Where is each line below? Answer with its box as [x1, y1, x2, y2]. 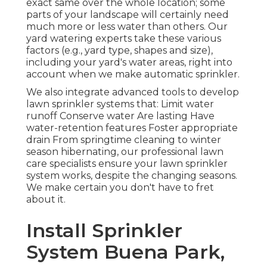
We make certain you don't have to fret [26, 182, 214, 194]
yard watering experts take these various [26, 33, 221, 45]
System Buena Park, [26, 240, 225, 264]
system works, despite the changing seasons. [26, 170, 237, 182]
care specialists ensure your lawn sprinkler [26, 158, 228, 170]
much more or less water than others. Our [26, 21, 228, 33]
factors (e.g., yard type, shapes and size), [26, 45, 213, 57]
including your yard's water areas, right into [26, 57, 232, 69]
